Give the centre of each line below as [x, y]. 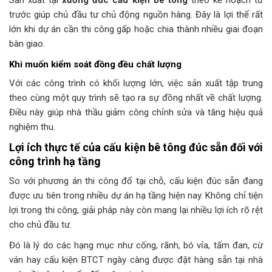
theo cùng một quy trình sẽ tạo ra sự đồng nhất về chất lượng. [136, 98]
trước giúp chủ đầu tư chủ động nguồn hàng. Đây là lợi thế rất [136, 14]
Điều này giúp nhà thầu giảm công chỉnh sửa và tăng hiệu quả [136, 113]
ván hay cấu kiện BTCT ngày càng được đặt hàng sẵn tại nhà [136, 260]
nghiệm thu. [32, 127]
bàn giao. [27, 43]
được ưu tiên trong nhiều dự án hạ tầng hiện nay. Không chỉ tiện [136, 196]
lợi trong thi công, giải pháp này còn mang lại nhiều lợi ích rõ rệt [136, 210]
